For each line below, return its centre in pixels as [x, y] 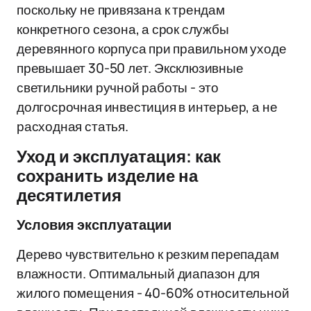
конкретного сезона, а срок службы [123, 29]
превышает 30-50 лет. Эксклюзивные [130, 68]
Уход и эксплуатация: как [119, 157]
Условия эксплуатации [94, 225]
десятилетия [69, 196]
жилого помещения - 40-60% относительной [153, 293]
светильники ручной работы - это [118, 87]
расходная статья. [73, 126]
